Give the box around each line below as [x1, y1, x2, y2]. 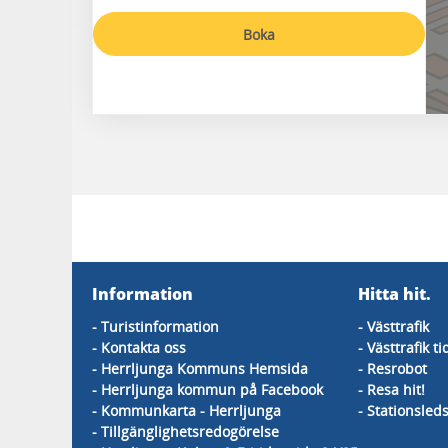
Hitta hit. [358, 283, 431, 305]
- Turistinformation [92, 317, 219, 336]
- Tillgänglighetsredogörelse [92, 422, 279, 441]
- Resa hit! [358, 380, 425, 399]
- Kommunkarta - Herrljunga [92, 401, 281, 420]
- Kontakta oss [92, 338, 186, 357]
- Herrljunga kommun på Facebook [92, 380, 323, 399]
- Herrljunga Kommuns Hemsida [92, 359, 308, 378]
